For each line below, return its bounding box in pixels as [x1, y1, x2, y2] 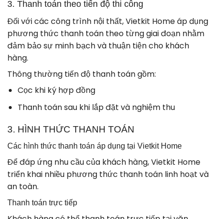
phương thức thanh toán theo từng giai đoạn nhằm [7, 28, 204, 40]
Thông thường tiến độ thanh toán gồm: [7, 68, 156, 80]
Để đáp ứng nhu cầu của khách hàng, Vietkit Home [7, 156, 200, 168]
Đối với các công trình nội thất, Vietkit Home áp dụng [7, 16, 208, 27]
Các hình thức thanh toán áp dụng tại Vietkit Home [7, 142, 182, 151]
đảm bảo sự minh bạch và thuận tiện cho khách [7, 40, 189, 52]
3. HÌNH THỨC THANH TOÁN [7, 124, 134, 134]
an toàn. [7, 181, 39, 193]
